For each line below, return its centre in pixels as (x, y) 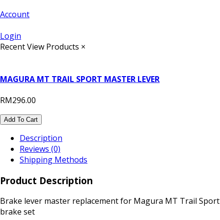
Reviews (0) (40, 149)
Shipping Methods (54, 159)
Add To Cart (21, 119)
